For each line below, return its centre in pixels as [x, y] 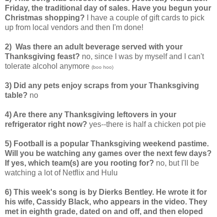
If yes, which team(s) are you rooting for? [80, 163]
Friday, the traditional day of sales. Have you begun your [108, 8]
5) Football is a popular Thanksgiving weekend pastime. [107, 144]
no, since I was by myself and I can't [143, 57]
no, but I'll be [178, 163]
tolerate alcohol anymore [48, 66]
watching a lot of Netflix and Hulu [61, 173]
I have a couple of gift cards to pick [146, 18]
